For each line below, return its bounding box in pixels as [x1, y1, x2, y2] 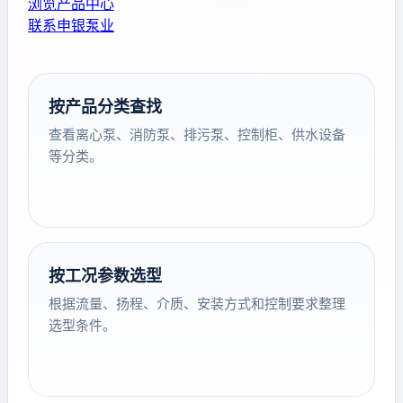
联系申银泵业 [28, 18, 114, 33]
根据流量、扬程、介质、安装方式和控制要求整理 [49, 297, 345, 311]
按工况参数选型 [49, 267, 162, 285]
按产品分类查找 [49, 98, 162, 116]
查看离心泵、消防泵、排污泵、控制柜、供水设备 [49, 128, 345, 142]
